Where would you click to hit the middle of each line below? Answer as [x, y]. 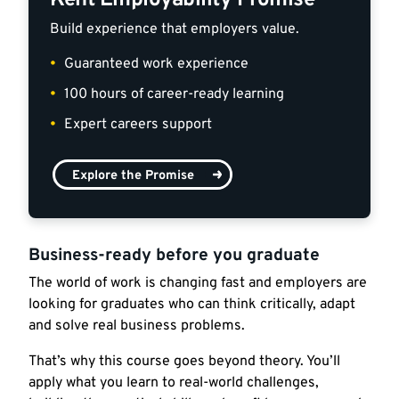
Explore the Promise [133, 176]
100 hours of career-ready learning [174, 95]
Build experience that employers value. [175, 30]
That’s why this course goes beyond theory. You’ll [184, 362]
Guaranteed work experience [156, 65]
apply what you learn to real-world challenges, [174, 383]
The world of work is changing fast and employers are [198, 284]
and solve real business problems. [137, 326]
